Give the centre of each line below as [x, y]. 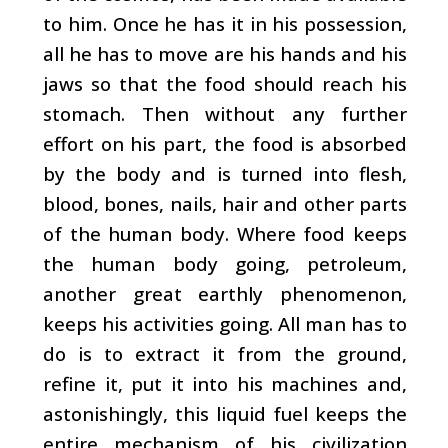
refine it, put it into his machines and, [225, 383]
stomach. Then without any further [225, 113]
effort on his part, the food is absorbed [225, 143]
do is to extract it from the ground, [225, 353]
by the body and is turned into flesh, [225, 173]
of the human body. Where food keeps [225, 233]
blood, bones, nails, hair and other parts [225, 203]
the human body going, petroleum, [225, 263]
